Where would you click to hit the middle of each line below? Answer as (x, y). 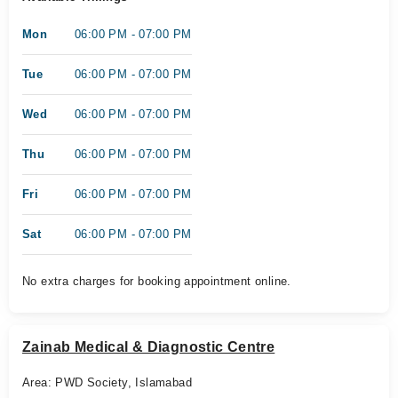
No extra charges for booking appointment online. (157, 281)
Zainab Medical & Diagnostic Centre (149, 347)
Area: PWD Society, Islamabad (107, 382)
